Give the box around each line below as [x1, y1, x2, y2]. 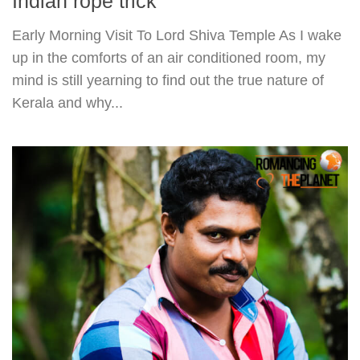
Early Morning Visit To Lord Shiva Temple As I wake [12, 27, 342, 43]
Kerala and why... [12, 94, 123, 111]
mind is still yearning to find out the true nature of [12, 72, 324, 88]
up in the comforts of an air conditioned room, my [12, 49, 325, 66]
